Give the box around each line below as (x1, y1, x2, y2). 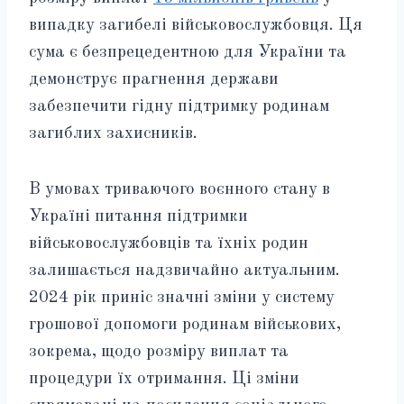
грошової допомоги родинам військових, (29, 316, 341, 334)
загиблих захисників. (29, 124, 197, 142)
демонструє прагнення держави (29, 70, 279, 88)
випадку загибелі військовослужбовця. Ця (29, 16, 363, 34)
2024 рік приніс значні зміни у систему (29, 289, 335, 307)
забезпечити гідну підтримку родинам (29, 97, 329, 115)
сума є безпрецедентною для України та (29, 43, 346, 61)
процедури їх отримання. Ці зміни (29, 370, 299, 388)
